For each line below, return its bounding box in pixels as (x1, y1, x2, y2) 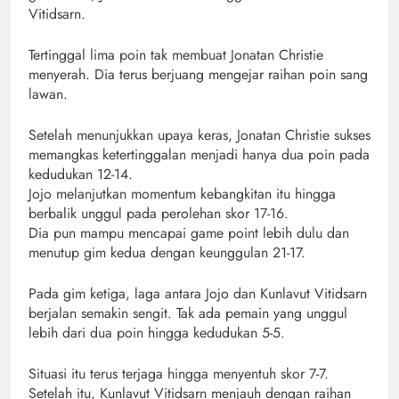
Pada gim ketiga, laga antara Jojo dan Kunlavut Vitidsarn (28, 282, 367, 304)
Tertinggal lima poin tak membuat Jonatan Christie (28, 44, 323, 65)
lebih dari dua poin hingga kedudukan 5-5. (28, 322, 285, 343)
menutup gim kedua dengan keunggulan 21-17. (28, 241, 305, 263)
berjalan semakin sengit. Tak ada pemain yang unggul (28, 302, 347, 323)
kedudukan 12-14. (28, 163, 133, 184)
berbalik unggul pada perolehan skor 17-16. (28, 202, 289, 224)
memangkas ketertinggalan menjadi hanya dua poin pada (28, 143, 370, 165)
